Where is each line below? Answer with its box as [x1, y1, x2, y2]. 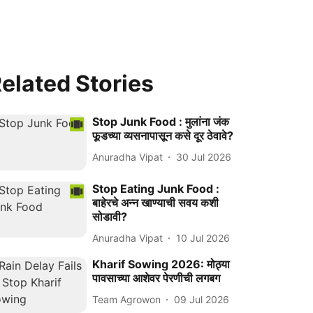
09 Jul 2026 [174, 293, 230, 305]
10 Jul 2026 [176, 231, 231, 244]
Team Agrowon [92, 293, 161, 305]
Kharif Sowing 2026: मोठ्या [92, 257, 231, 272]
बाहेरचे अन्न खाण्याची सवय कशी [92, 196, 219, 210]
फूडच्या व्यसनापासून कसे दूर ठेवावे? [92, 129, 234, 143]
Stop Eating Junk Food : [92, 182, 220, 196]
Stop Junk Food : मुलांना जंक [92, 115, 230, 129]
